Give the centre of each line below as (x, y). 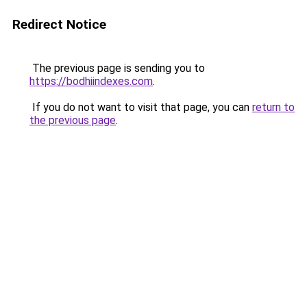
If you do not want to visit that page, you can (141, 107)
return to (273, 107)
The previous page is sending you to (117, 68)
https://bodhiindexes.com (91, 81)
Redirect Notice (59, 24)
